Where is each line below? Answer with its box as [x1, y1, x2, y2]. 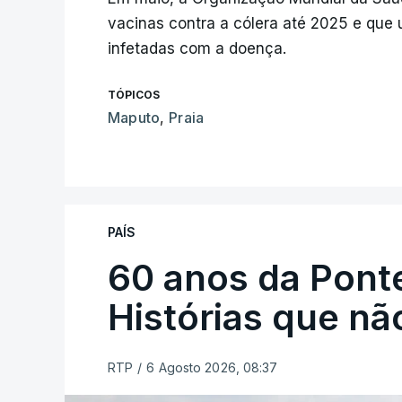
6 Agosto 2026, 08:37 [146, 360, 278, 375]
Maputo [108, 109, 161, 127]
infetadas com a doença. [108, 39, 286, 57]
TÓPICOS [108, 88, 160, 101]
